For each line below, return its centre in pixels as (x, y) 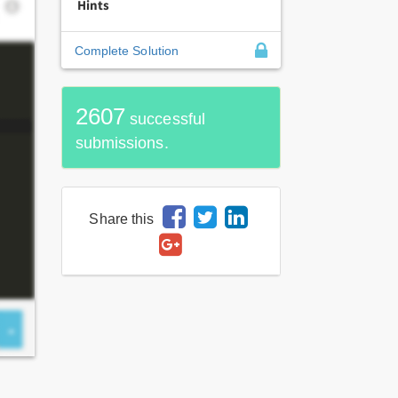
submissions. (122, 143)
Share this (122, 219)
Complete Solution (127, 51)
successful (165, 119)
